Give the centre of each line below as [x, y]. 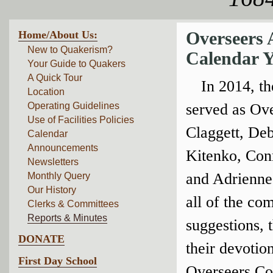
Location [46, 92]
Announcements [63, 148]
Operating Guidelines [73, 106]
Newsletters [53, 162]
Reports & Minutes [67, 218]
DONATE [41, 239]
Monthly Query [59, 176]
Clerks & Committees [73, 204]
